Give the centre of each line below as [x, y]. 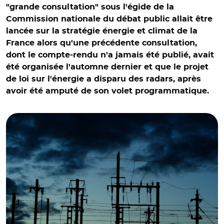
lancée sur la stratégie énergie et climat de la [102, 31]
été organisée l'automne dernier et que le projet [107, 67]
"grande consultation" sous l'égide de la [90, 7]
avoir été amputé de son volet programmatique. [109, 91]
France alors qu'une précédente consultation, [101, 43]
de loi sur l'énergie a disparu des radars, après [103, 79]
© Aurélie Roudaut [42, 103]
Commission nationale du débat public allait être [109, 19]
